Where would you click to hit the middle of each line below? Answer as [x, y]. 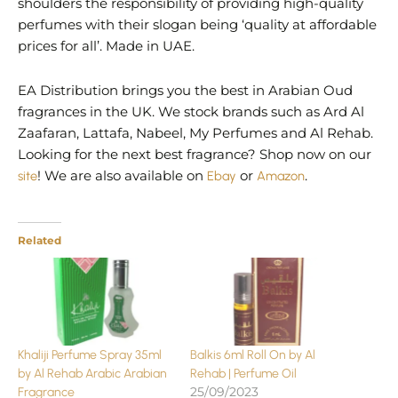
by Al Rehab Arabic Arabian [92, 374]
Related [40, 240]
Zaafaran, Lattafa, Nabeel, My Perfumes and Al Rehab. [195, 133]
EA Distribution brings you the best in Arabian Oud [185, 90]
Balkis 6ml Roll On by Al [253, 355]
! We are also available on [122, 175]
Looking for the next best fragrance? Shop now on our [195, 154]
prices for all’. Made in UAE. [106, 47]
